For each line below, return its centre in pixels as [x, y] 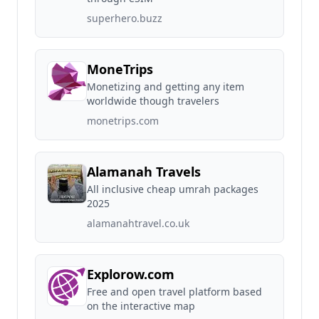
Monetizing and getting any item [166, 87]
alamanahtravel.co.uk [138, 223]
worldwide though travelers [153, 101]
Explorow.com [131, 274]
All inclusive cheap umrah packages [173, 189]
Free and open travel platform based [174, 292]
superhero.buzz [125, 18]
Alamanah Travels [144, 172]
